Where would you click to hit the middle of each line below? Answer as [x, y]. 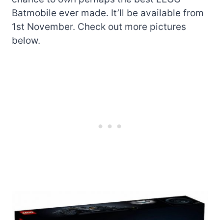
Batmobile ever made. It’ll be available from [108, 13]
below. [26, 40]
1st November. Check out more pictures [99, 27]
